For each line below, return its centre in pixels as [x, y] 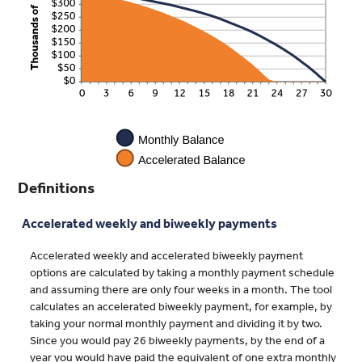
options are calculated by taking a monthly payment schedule [182, 274]
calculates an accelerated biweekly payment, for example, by [181, 307]
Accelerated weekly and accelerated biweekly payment [166, 257]
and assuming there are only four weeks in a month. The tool [181, 290]
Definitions [56, 189]
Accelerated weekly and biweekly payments [149, 224]
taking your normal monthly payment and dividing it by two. [176, 324]
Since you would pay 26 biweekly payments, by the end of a [177, 341]
